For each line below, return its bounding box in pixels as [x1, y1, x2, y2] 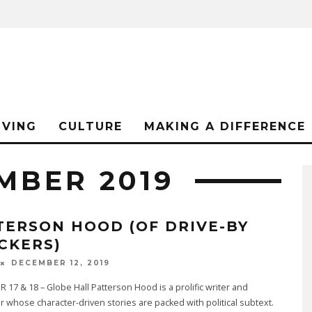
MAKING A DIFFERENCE [144, 120, 306, 133]
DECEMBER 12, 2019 [10, 258, 110, 268]
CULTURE [58, 120, 123, 133]
